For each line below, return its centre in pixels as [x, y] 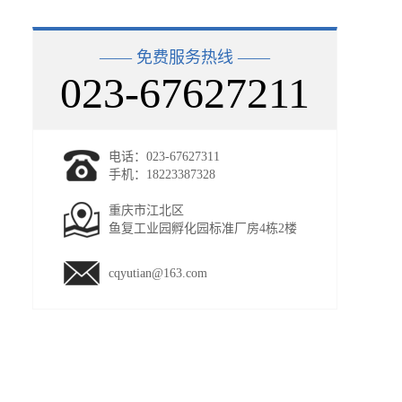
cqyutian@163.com [158, 273]
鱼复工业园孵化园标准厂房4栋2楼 [203, 228]
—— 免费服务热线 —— [185, 57]
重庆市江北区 [146, 210]
